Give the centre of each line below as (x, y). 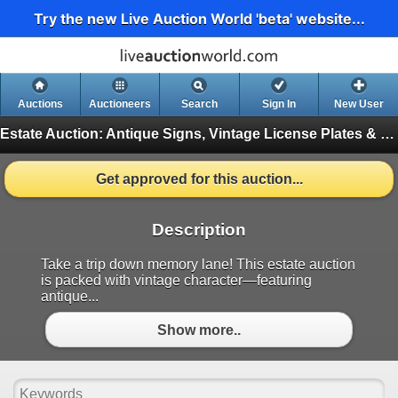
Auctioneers (119, 104)
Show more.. (199, 330)
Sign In (279, 104)
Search (199, 104)
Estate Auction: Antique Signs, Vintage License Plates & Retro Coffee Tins (387, 133)
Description (199, 230)
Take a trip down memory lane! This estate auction (198, 265)
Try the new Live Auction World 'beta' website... (199, 18)
